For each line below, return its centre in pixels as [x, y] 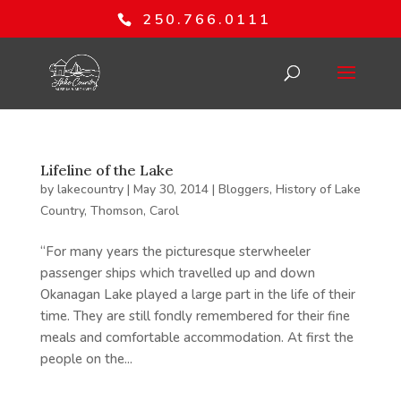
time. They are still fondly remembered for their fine [195, 316]
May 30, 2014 [171, 189]
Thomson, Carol [134, 211]
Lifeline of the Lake [107, 170]
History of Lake [318, 189]
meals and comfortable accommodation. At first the [196, 337]
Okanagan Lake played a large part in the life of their [197, 294]
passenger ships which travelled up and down [177, 273]
